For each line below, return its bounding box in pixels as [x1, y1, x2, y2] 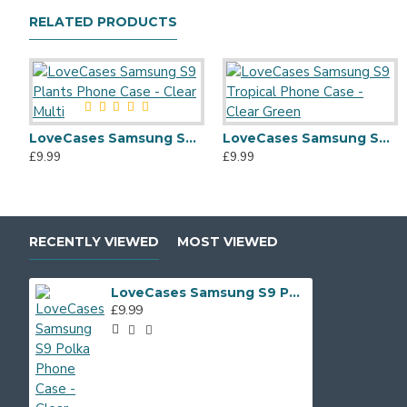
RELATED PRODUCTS [29, 14, 177, 30]
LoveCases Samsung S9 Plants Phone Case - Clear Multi [185, 130, 196, 146]
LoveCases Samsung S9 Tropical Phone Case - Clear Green [378, 130, 390, 146]
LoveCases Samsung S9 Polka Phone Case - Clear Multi [288, 284, 300, 301]
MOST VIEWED [177, 233, 278, 250]
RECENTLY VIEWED [29, 233, 159, 250]
